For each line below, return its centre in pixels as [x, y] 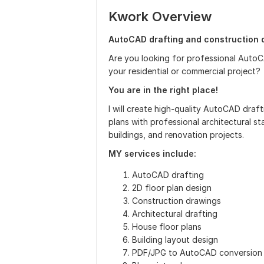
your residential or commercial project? [184, 71]
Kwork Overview [160, 16]
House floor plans [167, 227]
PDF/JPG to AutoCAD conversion [197, 253]
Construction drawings [176, 201]
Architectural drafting [175, 214]
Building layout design [175, 240]
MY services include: [152, 154]
